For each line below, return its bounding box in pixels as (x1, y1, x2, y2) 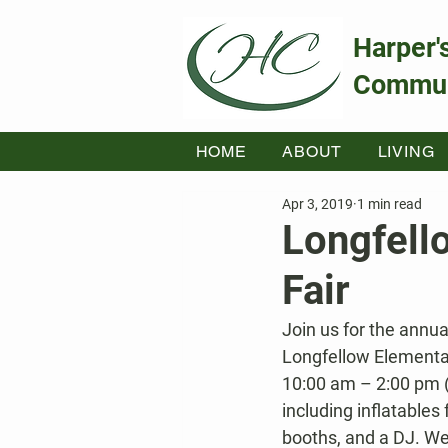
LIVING (377, 142, 435, 161)
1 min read (357, 195, 422, 212)
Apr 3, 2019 (282, 195, 353, 212)
